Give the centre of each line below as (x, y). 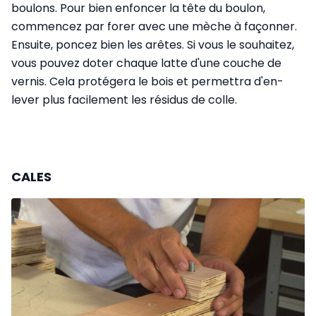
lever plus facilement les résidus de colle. (124, 100)
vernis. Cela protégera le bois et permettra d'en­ (147, 82)
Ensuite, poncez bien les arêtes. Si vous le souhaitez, (153, 45)
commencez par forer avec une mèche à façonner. (154, 27)
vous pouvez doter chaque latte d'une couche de (146, 63)
